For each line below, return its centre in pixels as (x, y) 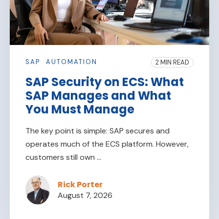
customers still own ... (63, 157)
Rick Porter (80, 184)
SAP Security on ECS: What (105, 82)
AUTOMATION (72, 62)
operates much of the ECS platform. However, (107, 144)
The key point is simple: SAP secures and (98, 131)
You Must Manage (80, 109)
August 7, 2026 (85, 195)
